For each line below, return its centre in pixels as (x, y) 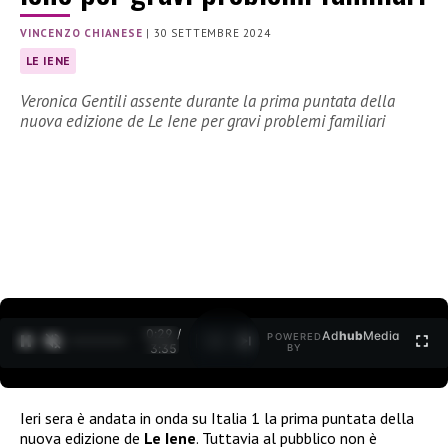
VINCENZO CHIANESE (81, 33)
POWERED (295, 337)
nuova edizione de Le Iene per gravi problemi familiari (202, 121)
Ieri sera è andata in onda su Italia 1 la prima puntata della (217, 417)
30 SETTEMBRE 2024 (212, 33)
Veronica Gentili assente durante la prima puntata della (207, 101)
